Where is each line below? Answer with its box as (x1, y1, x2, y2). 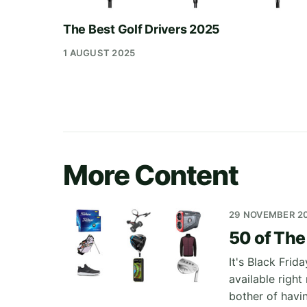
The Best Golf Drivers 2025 (63, 22, 221, 36)
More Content (63, 158, 238, 192)
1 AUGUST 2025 (63, 47, 136, 58)
